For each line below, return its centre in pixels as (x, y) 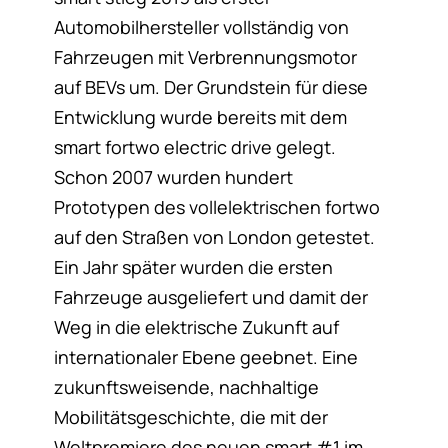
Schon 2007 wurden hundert (173, 177)
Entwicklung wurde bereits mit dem (200, 117)
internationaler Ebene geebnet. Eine (205, 357)
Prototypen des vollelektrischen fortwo (216, 207)
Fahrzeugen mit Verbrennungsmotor (205, 57)
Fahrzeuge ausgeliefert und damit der (210, 297)
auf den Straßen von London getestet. (214, 237)
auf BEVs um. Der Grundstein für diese (210, 87)
